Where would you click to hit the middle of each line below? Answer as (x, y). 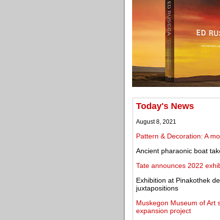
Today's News (165, 106)
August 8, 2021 (156, 122)
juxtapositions (157, 188)
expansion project (164, 211)
